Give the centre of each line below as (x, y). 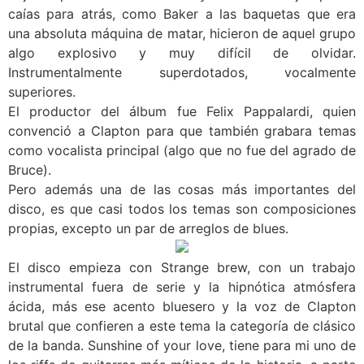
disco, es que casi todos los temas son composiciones (182, 208)
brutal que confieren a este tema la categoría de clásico (182, 325)
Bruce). (30, 169)
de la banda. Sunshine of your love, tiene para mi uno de (182, 345)
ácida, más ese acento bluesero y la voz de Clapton (182, 306)
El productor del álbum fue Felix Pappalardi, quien (182, 111)
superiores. (42, 91)
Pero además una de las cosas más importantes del (182, 189)
